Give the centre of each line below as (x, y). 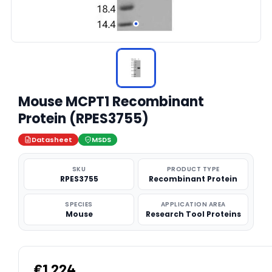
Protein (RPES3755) (83, 119)
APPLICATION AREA (193, 204)
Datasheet (52, 140)
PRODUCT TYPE (193, 169)
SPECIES (79, 204)
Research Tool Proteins (193, 214)
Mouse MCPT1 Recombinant (111, 102)
